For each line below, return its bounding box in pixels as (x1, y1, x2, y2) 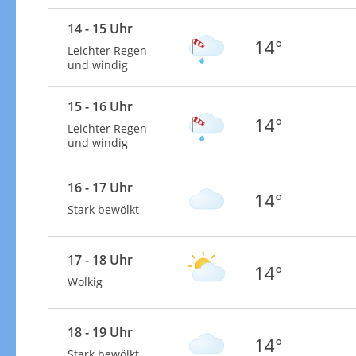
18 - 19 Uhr (67, 323, 133, 341)
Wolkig (67, 273, 103, 289)
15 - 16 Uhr (67, 97, 133, 115)
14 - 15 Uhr (67, 19, 133, 37)
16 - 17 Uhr (67, 178, 133, 196)
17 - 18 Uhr (67, 250, 133, 269)
